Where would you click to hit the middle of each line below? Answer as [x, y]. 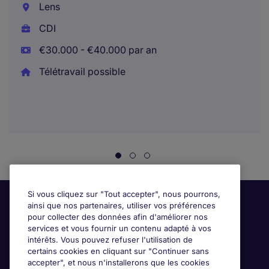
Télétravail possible [81, 71]
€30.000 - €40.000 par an [96, 50]
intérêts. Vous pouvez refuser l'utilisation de [110, 240]
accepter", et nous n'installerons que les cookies [119, 262]
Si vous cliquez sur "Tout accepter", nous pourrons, [124, 194]
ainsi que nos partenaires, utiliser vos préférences [122, 205]
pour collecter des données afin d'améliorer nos [118, 217]
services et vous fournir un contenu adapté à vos [119, 228]
